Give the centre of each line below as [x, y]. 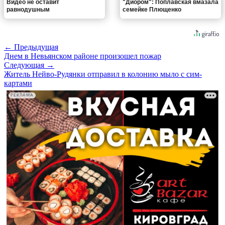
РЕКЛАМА [22, 95]
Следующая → [29, 65]
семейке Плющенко [152, 9]
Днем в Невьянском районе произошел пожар [83, 56]
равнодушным [28, 9]
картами [18, 83]
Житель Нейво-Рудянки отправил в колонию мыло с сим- [103, 74]
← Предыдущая [31, 47]
